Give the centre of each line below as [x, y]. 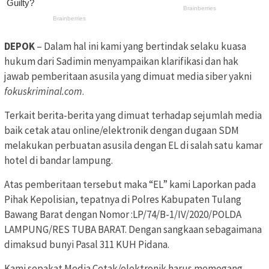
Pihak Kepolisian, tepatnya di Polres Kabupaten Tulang [123, 199]
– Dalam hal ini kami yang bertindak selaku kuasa [141, 46]
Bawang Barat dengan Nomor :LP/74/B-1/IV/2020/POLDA [123, 214]
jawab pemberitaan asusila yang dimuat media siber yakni [128, 76]
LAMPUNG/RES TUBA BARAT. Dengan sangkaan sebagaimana [133, 229]
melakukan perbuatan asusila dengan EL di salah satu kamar [133, 145]
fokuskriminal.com [43, 91]
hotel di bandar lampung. [59, 160]
